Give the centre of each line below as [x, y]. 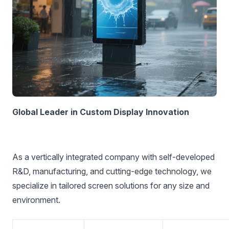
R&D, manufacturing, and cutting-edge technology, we [112, 171]
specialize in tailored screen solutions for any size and [111, 186]
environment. [36, 200]
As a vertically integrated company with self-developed [113, 157]
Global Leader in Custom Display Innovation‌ [101, 112]
